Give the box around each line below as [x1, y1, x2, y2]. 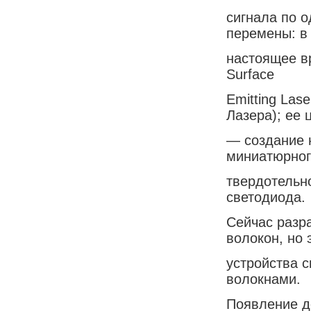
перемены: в [226, 25, 308, 41]
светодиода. [226, 189, 305, 205]
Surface [226, 66, 274, 82]
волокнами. [226, 271, 301, 287]
